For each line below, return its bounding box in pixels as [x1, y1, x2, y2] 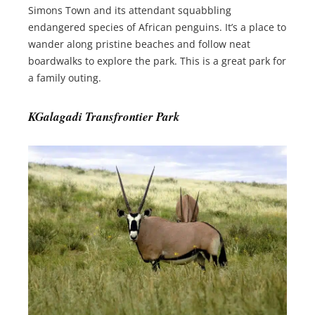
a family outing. [28, 70, 101, 84]
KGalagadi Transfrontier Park [28, 108, 180, 125]
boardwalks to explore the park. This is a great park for [28, 53, 286, 67]
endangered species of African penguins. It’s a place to [28, 20, 286, 34]
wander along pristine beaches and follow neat [28, 37, 250, 51]
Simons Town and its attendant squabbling [28, 3, 231, 17]
